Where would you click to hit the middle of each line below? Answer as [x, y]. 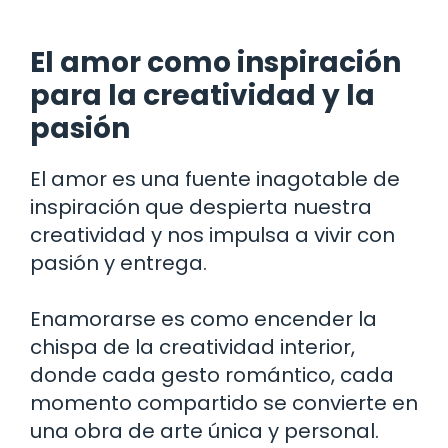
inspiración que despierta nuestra [201, 206]
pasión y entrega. [118, 262]
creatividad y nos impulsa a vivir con [212, 234]
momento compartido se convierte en [224, 402]
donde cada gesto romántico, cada [212, 374]
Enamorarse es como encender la [203, 318]
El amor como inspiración [215, 62]
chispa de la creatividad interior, [192, 346]
